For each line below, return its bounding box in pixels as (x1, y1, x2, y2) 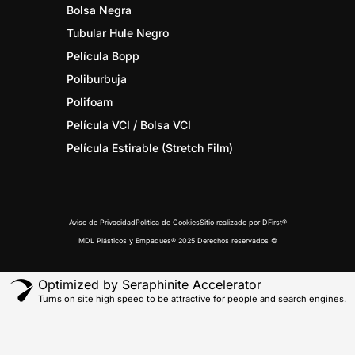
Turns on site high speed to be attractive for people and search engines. (37, 292, 346, 304)
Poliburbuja (67, 72, 128, 86)
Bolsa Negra (67, 3, 132, 17)
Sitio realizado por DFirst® (199, 218, 287, 227)
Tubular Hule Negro (67, 26, 170, 40)
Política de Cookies (135, 218, 200, 227)
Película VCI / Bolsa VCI (67, 118, 192, 132)
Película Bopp (67, 49, 140, 63)
